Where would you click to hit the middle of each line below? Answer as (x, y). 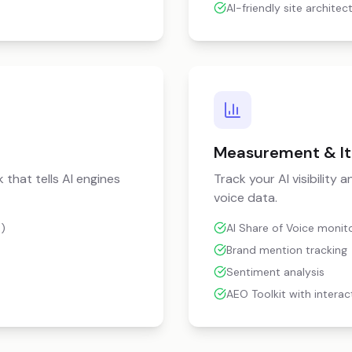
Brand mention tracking (287, 250)
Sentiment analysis (275, 272)
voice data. (246, 198)
